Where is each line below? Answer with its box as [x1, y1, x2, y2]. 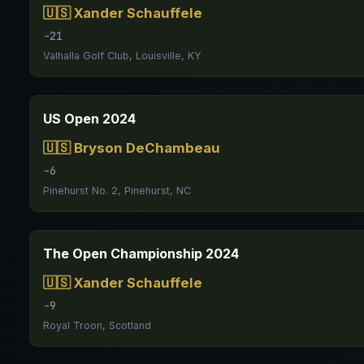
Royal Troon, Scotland [43, 319, 151, 331]
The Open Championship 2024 [43, 245, 239, 262]
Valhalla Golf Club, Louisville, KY [43, 50, 201, 62]
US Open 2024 [43, 110, 136, 127]
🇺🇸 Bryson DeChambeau [43, 140, 220, 156]
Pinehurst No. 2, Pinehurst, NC [43, 184, 191, 197]
